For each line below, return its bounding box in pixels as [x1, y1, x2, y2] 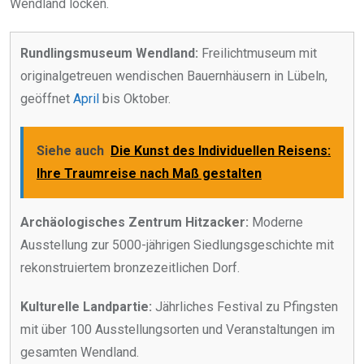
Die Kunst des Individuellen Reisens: [110, 142, 331, 158]
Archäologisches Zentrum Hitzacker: [20, 214, 249, 230]
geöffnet [20, 90, 73, 106]
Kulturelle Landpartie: [20, 298, 152, 314]
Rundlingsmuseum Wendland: [20, 45, 198, 61]
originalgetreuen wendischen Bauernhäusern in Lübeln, [20, 67, 327, 84]
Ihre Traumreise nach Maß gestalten [37, 165, 262, 181]
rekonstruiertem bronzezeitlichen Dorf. [20, 259, 240, 275]
